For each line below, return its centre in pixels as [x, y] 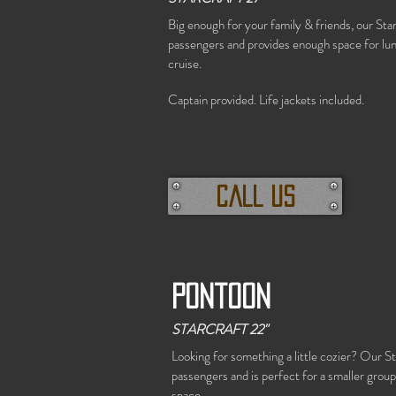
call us [255, 196]
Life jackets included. [313, 100]
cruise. [185, 64]
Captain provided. [213, 100]
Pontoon [221, 296]
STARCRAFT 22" [220, 329]
